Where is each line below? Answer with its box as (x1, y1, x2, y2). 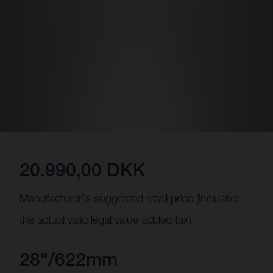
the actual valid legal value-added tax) (19, 213, 191, 226)
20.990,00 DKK (19, 158, 146, 180)
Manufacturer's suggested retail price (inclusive (19, 192, 238, 205)
